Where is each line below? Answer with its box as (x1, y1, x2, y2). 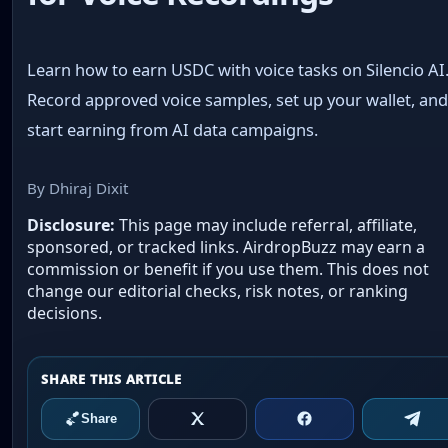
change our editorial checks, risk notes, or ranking (27, 279, 409, 302)
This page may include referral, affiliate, (115, 213, 418, 236)
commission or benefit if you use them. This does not (27, 257, 430, 280)
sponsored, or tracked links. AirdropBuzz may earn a (27, 235, 426, 258)
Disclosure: (27, 213, 116, 236)
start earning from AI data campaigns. (27, 118, 319, 142)
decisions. (27, 301, 103, 324)
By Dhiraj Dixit (27, 177, 129, 198)
